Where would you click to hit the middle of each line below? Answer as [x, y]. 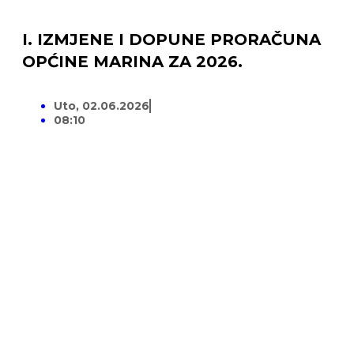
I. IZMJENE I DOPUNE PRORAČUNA [171, 40]
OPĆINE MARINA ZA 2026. [132, 62]
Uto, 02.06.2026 [101, 106]
